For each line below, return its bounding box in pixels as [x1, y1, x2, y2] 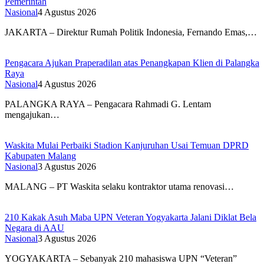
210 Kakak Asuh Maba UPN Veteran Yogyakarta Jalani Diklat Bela [5, 212, 256, 222]
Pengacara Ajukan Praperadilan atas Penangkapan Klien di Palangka [5, 57, 259, 68]
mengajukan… [5, 109, 60, 120]
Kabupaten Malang [5, 150, 76, 161]
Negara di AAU [5, 222, 64, 233]
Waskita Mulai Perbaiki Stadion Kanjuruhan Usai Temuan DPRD [5, 140, 249, 150]
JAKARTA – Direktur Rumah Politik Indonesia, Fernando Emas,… [5, 27, 257, 37]
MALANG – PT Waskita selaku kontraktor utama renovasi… [5, 181, 234, 192]
